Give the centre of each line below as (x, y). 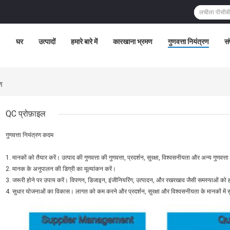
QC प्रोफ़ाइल (26, 114)
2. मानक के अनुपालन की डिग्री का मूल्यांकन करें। (61, 169)
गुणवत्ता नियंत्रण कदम (30, 135)
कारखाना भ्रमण (133, 42)
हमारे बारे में (84, 42)
